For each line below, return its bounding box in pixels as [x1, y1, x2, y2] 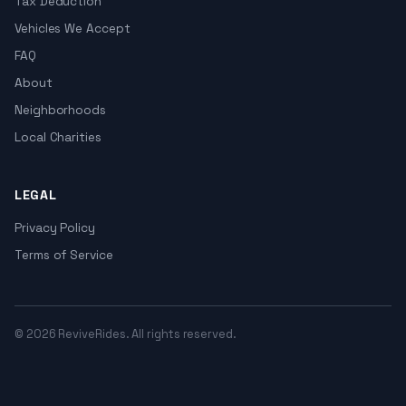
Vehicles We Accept [14, 21, 130, 36]
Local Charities [14, 130, 101, 145]
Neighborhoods [14, 102, 106, 118]
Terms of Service [14, 247, 113, 263]
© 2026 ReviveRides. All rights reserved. [14, 326, 237, 342]
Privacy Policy [14, 220, 95, 236]
